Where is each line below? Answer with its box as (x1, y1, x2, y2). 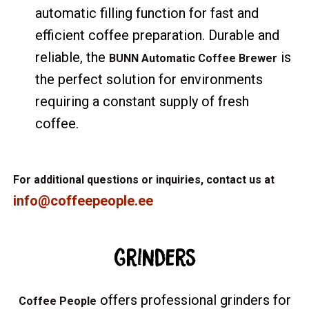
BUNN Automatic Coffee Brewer (109, 51, 278, 65)
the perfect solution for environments (35, 70, 263, 88)
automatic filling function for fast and (35, 4, 259, 21)
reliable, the (35, 48, 110, 66)
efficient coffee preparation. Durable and (35, 26, 280, 43)
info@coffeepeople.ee (13, 192, 154, 209)
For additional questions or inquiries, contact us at (13, 172, 275, 186)
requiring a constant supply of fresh (35, 92, 250, 110)
